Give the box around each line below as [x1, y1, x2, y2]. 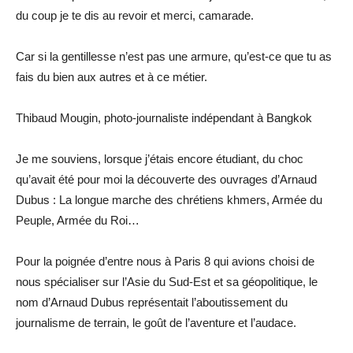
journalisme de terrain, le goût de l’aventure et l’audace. [16, 315, 296, 329]
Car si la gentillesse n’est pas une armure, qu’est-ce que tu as [16, 49, 332, 63]
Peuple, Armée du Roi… [16, 213, 139, 227]
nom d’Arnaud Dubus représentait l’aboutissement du [16, 295, 288, 309]
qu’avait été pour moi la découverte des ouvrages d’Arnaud [16, 172, 317, 186]
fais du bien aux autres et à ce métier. [16, 69, 207, 84]
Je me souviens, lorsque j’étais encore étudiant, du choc [16, 151, 303, 165]
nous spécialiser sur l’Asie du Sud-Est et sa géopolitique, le [16, 274, 318, 288]
